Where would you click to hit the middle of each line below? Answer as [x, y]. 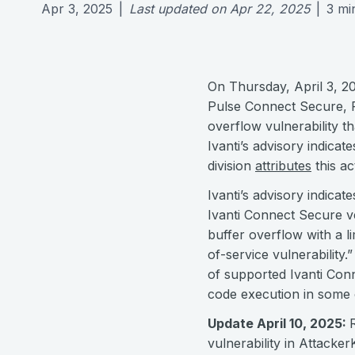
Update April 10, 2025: [279, 323]
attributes [283, 166]
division [231, 166]
